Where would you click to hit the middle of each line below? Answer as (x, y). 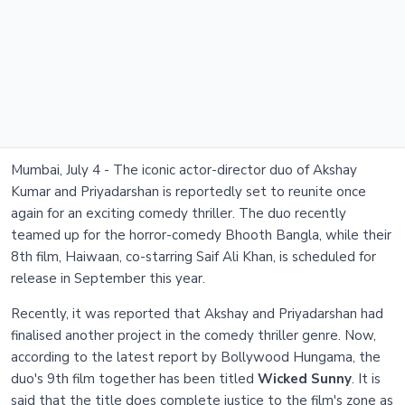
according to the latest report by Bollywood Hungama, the (196, 358)
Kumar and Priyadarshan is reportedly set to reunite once (188, 192)
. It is (366, 379)
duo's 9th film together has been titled (134, 379)
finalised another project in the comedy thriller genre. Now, (193, 336)
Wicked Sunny (305, 379)
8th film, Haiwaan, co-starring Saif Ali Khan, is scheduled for (193, 257)
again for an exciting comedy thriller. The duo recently (179, 214)
